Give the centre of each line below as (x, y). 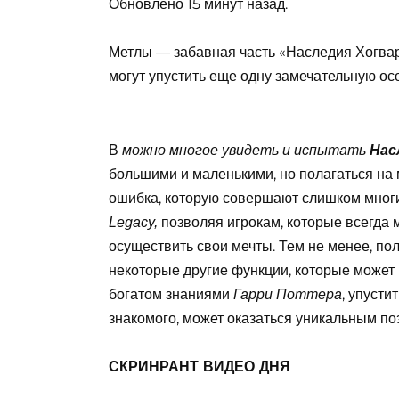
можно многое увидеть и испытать (246, 150)
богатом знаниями (171, 294)
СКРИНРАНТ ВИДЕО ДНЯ (199, 366)
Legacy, (135, 222)
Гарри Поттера (288, 294)
